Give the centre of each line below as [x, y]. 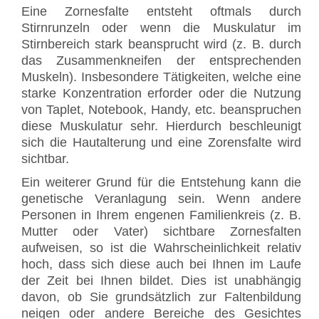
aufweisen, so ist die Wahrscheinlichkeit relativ [161, 248]
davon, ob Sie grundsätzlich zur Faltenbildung [161, 297]
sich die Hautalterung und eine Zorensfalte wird [161, 143]
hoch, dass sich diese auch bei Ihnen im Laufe [161, 265]
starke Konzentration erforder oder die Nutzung [161, 94]
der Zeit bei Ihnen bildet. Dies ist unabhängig [161, 281]
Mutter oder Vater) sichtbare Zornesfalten [161, 232]
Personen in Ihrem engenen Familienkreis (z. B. [161, 215]
